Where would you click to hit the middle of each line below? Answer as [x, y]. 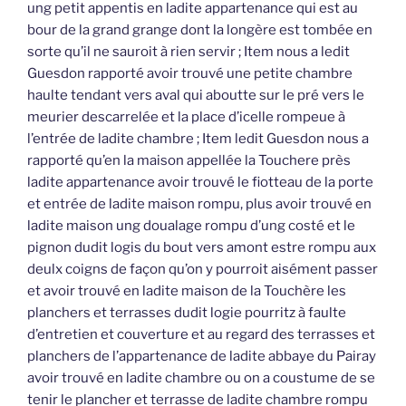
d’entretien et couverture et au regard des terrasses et [201, 335]
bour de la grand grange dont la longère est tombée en [200, 30]
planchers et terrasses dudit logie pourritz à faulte [187, 313]
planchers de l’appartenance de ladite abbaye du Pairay [202, 357]
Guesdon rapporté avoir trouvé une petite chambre [190, 74]
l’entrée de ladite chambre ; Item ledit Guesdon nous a [198, 139]
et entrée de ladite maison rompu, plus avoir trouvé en [199, 204]
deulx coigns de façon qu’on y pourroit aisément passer [203, 270]
